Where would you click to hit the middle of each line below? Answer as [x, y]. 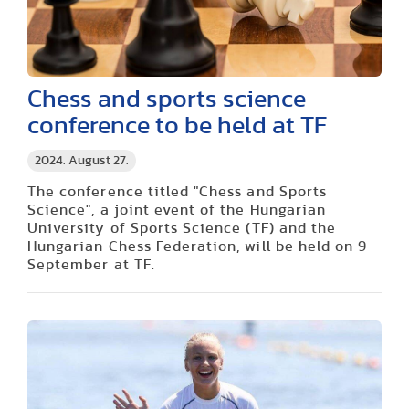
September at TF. [91, 264]
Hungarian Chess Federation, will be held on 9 [198, 246]
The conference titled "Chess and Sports [177, 191]
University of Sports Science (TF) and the [182, 228]
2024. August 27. [82, 160]
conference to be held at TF [177, 125]
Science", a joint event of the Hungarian [177, 210]
